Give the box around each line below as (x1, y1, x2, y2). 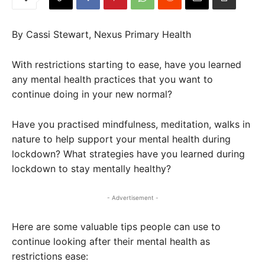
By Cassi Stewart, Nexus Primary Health (12, 28, 191, 40)
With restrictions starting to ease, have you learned (12, 58, 241, 70)
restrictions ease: (12, 250, 88, 262)
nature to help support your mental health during (12, 132, 231, 145)
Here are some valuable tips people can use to (12, 220, 221, 232)
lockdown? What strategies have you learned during (12, 147, 245, 160)
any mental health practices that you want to (12, 73, 213, 85)
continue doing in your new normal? (12, 88, 172, 100)
